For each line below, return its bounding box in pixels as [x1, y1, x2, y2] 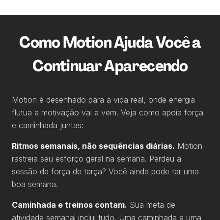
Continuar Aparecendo [32, 55, 188, 76]
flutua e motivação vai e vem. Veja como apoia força [12, 107, 203, 117]
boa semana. [12, 179, 58, 189]
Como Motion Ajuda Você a [19, 31, 201, 53]
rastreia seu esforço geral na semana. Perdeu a [12, 153, 181, 164]
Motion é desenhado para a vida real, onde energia [12, 94, 195, 105]
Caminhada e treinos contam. [12, 199, 127, 210]
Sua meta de [127, 199, 175, 210]
